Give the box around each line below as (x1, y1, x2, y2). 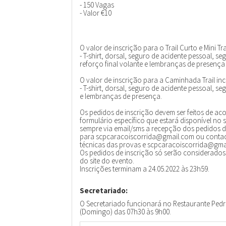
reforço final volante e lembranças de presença (79, 59, 225, 69)
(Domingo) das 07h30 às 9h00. (79, 207, 171, 216)
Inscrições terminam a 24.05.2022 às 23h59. (79, 164, 209, 174)
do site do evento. (79, 156, 134, 165)
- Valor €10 (79, 8, 111, 18)
